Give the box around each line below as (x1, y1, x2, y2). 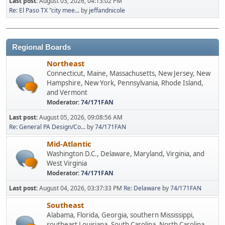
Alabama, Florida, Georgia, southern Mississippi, (47, 210, 194, 220)
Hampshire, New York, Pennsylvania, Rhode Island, (47, 78, 203, 88)
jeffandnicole (89, 6, 125, 15)
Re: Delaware (124, 184, 161, 193)
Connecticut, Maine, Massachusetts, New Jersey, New (47, 69, 210, 78)
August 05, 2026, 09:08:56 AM (39, 113, 123, 122)
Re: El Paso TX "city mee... (9, 6, 79, 15)
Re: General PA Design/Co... (9, 123, 85, 132)
